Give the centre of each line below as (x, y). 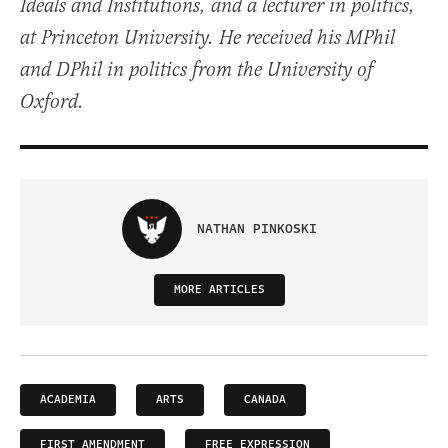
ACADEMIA (68, 400)
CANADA (265, 400)
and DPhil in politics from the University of (196, 71)
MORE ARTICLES (219, 290)
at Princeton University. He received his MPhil (207, 39)
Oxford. (52, 103)
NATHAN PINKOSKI (256, 229)
